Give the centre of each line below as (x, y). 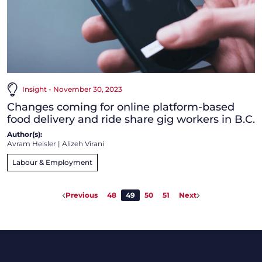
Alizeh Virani (83, 143)
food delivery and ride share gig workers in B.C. (131, 119)
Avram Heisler (32, 143)
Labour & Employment (52, 162)
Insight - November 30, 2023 (72, 89)
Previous (82, 195)
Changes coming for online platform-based (121, 107)
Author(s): (25, 134)
